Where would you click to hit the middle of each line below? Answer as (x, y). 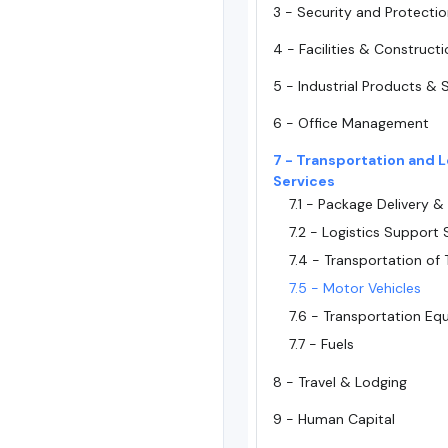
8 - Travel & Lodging (340, 382)
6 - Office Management (351, 123)
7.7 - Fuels (321, 344)
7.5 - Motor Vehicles (355, 288)
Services (304, 181)
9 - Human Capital (334, 419)
